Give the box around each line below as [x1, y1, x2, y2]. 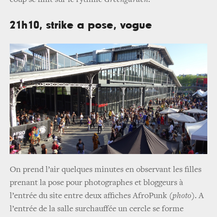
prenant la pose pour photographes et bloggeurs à [10, 178, 183, 187]
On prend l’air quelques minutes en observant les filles [10, 165, 201, 174]
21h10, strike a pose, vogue [10, 19, 152, 31]
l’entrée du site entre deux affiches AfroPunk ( [10, 191, 172, 201]
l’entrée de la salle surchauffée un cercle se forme [10, 204, 184, 214]
